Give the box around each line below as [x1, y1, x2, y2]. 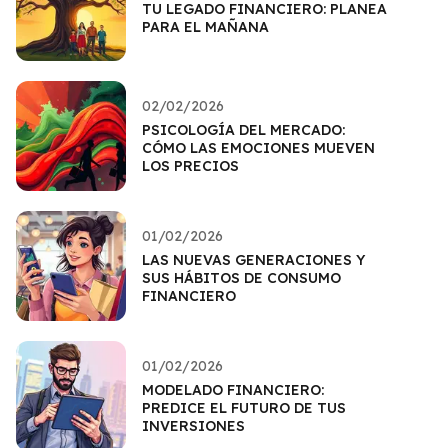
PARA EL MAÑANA [142, 17, 269, 36]
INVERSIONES [142, 416, 245, 435]
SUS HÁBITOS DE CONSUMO [142, 268, 341, 287]
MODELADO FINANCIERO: [142, 380, 324, 399]
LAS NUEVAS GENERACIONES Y [142, 250, 365, 269]
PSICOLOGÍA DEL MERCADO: [142, 120, 345, 139]
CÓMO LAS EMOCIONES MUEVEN [142, 138, 375, 157]
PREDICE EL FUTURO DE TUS [142, 398, 346, 417]
